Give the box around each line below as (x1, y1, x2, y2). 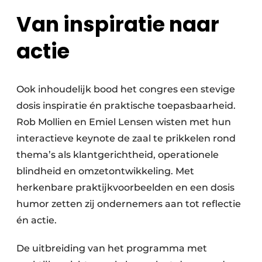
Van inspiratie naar (16, 10, 219, 39)
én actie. (16, 215, 57, 226)
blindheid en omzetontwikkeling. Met (16, 166, 194, 177)
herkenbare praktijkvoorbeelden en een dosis (16, 182, 235, 194)
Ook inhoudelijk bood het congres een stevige (16, 84, 235, 95)
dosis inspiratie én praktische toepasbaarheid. (16, 100, 236, 112)
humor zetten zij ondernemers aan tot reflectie (16, 198, 241, 210)
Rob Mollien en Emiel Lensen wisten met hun (16, 116, 231, 128)
